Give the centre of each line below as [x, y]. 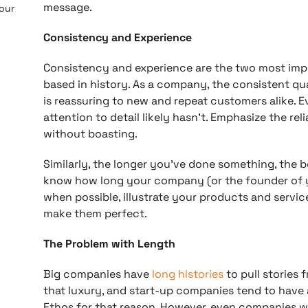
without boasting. [90, 134]
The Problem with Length [109, 244]
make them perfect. [95, 213]
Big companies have [97, 274]
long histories [187, 274]
